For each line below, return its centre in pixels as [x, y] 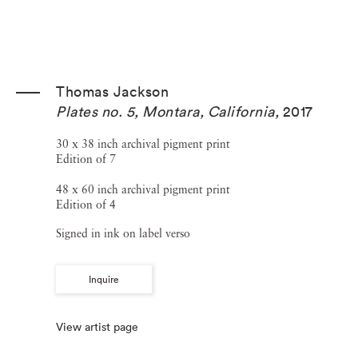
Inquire [104, 280]
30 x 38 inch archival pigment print [143, 145]
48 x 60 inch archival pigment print [143, 190]
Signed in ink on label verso [123, 234]
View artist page [97, 327]
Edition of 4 [86, 205]
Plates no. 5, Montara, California [165, 111]
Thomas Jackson [112, 91]
